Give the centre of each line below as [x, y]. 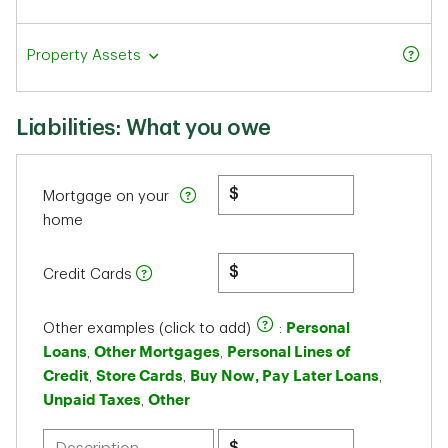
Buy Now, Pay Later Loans [284, 375]
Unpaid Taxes [92, 399]
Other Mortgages [157, 351]
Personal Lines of [289, 351]
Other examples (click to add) [149, 328]
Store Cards [139, 375]
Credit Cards [87, 274]
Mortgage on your [106, 196]
